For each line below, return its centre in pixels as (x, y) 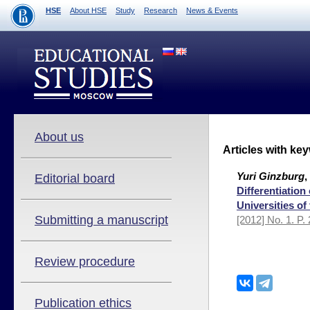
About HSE (88, 10)
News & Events (212, 10)
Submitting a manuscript (101, 220)
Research (161, 10)
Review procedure (85, 262)
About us (59, 137)
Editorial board (75, 179)
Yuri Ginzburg (271, 176)
